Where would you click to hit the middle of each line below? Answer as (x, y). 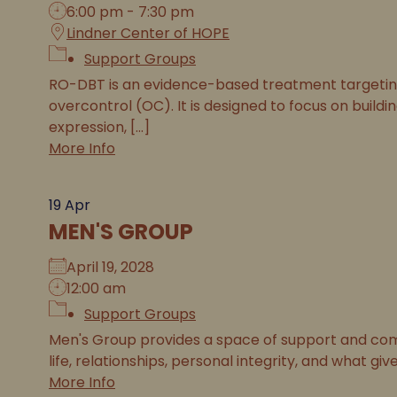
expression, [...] (99, 127)
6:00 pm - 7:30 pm (130, 12)
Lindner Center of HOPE (148, 33)
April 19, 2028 (117, 267)
